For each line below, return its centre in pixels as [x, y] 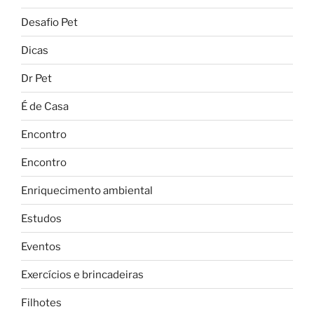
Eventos [41, 246]
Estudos [41, 218]
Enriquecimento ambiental [87, 190]
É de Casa [45, 106]
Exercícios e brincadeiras [82, 274]
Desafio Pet [49, 22]
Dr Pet [36, 78]
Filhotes [41, 302]
